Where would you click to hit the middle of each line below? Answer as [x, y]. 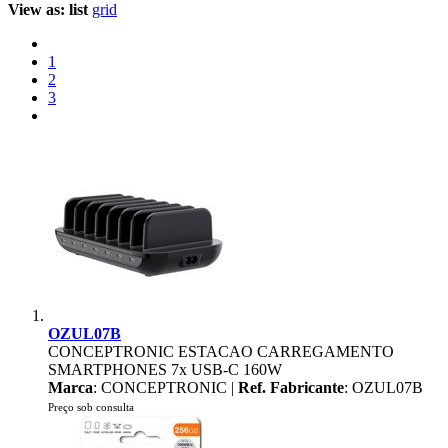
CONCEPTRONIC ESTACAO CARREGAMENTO [221, 351]
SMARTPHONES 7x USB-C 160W [165, 369]
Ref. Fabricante [291, 387]
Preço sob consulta [91, 407]
